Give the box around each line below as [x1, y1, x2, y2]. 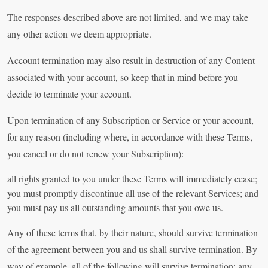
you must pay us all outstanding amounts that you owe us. [7, 201, 223, 214]
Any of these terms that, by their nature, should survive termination [7, 226, 258, 239]
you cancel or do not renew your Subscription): [7, 147, 184, 160]
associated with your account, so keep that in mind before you [7, 71, 238, 84]
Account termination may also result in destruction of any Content [7, 54, 255, 67]
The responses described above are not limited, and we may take [7, 11, 248, 24]
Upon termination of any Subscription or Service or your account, [7, 114, 254, 127]
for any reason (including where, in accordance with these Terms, [7, 130, 252, 144]
